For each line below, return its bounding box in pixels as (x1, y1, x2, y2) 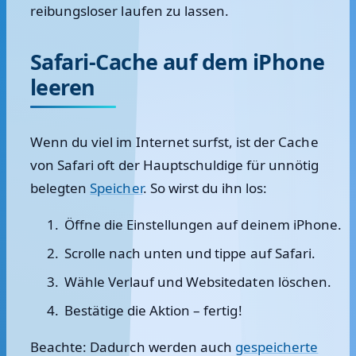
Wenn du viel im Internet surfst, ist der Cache (30, 133, 319, 151)
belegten (30, 179, 91, 197)
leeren (30, 72, 95, 102)
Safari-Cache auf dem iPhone (30, 47, 325, 76)
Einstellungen (126, 215, 214, 234)
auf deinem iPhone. (213, 215, 342, 234)
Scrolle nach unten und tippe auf (64, 244, 275, 262)
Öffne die (64, 215, 126, 234)
